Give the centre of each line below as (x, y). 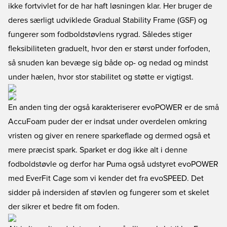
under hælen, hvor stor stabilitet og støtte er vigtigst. (101, 77)
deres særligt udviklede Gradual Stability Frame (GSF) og (108, 20)
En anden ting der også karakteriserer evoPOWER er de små (113, 107)
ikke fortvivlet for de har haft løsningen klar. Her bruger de (110, 6)
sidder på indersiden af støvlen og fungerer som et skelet (109, 193)
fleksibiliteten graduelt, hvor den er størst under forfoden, (109, 49)
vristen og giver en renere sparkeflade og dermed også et (109, 136)
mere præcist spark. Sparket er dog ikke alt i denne (98, 150)
